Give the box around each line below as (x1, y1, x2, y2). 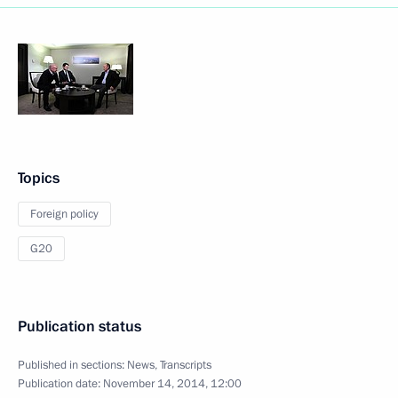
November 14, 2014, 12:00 (103, 376, 242, 392)
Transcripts (160, 357, 211, 373)
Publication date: (18, 376, 103, 392)
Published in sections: (18, 357, 127, 373)
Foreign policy (30, 206, 99, 222)
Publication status (18, 316, 141, 337)
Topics (18, 168, 60, 188)
